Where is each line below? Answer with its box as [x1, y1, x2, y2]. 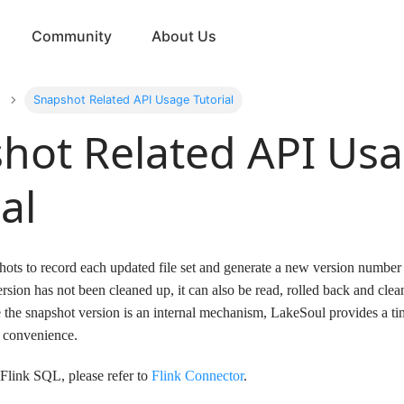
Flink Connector [151, 368, 243, 384]
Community [32, 26, 113, 45]
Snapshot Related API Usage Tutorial [32, 93, 234, 107]
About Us [151, 26, 217, 45]
